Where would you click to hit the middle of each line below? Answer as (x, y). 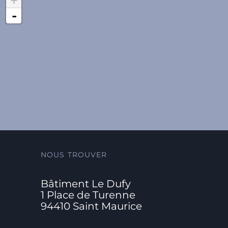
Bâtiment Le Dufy (86, 184)
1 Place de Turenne (88, 195)
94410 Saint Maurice (91, 206)
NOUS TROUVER (74, 155)
